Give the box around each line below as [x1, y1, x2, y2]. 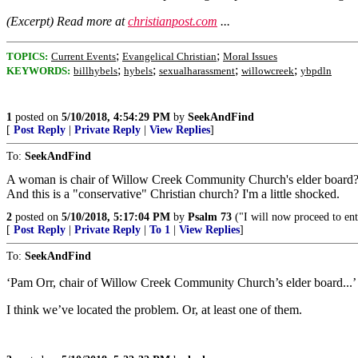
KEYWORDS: [6, 65, 70, 77]
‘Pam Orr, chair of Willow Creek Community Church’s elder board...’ [6, 276, 356, 289]
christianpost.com [128, 14, 217, 28]
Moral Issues [223, 50, 277, 62]
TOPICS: [6, 50, 48, 62]
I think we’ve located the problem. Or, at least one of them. [6, 303, 302, 316]
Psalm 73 [188, 211, 232, 223]
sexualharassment [159, 65, 235, 77]
